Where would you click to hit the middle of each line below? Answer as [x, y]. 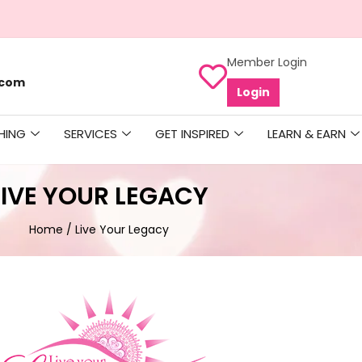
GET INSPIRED [192, 133]
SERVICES [90, 133]
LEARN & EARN [307, 133]
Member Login [267, 62]
